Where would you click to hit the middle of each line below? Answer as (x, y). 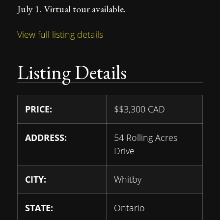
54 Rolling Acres (146, 137)
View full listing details (60, 34)
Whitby (128, 179)
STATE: (39, 208)
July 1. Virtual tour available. (71, 9)
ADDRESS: (46, 137)
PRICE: (39, 109)
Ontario (129, 208)
